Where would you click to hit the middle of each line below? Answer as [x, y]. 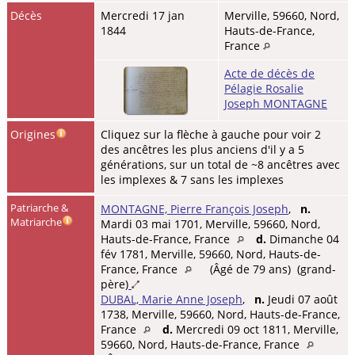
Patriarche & [40, 208]
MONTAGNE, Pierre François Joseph [195, 208]
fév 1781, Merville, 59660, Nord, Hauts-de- [211, 254]
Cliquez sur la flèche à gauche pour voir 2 [211, 134]
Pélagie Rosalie [264, 88]
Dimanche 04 [303, 239]
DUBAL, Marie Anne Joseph [172, 299]
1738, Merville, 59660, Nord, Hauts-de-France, [220, 314]
